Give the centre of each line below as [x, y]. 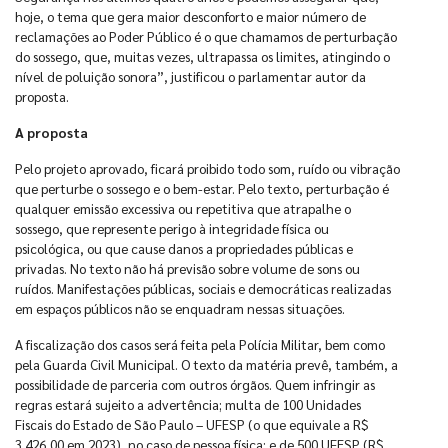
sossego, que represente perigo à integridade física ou [172, 227]
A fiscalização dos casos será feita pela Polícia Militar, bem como [200, 343]
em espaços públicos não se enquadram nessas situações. [180, 307]
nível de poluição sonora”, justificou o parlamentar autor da [190, 75]
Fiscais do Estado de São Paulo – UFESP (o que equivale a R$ [192, 423]
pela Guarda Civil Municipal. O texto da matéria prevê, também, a [206, 363]
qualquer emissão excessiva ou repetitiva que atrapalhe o [183, 207]
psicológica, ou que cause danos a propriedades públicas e [184, 247]
